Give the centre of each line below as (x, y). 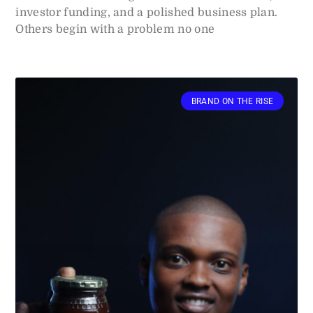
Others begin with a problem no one (115, 30)
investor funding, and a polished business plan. (147, 13)
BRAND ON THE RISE (232, 101)
